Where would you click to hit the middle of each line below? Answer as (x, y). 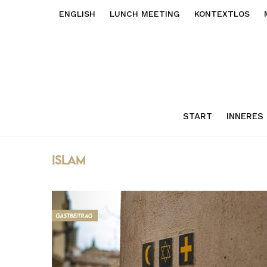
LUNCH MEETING (145, 14)
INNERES (245, 116)
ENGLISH (77, 14)
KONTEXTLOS (222, 14)
